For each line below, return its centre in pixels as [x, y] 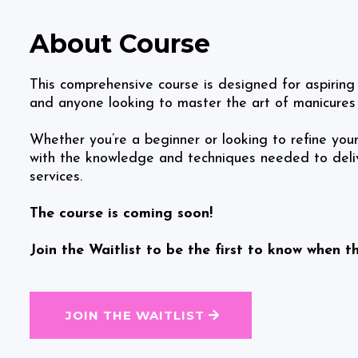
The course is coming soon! [121, 213]
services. [56, 177]
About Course [120, 43]
